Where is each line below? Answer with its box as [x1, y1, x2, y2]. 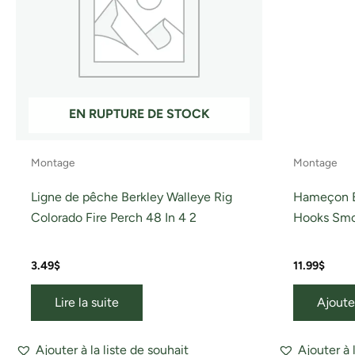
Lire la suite [55, 295, 120, 311]
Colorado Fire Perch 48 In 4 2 [31, 210, 197, 226]
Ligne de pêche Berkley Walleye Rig [31, 189, 233, 205]
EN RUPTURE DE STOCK [68, 106, 210, 121]
